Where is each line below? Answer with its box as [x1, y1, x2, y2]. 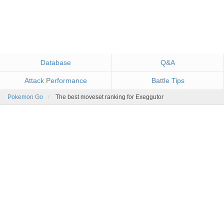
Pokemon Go [7, 93, 43, 100]
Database [40, 58, 71, 66]
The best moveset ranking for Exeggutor [55, 93, 163, 100]
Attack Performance [24, 76, 87, 84]
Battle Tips [151, 76, 184, 84]
